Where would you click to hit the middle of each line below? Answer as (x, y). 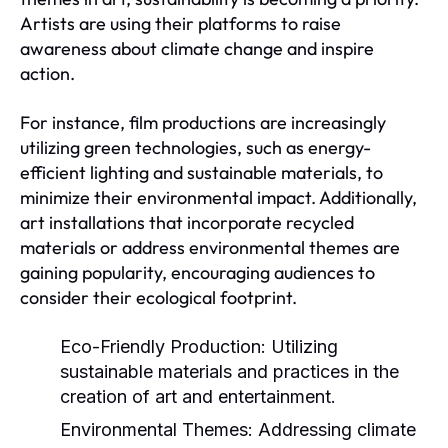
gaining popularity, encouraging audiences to (197, 272)
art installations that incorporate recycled (187, 222)
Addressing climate (334, 429)
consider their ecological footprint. (158, 297)
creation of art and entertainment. (198, 396)
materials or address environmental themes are (210, 247)
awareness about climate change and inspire (197, 48)
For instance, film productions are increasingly (203, 122)
